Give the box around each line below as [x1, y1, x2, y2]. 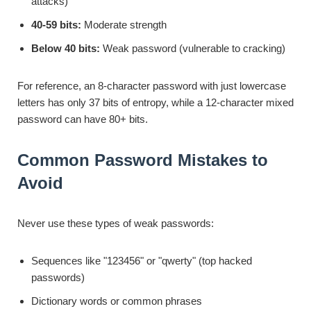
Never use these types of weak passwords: [17, 217, 214, 229]
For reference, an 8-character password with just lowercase [17, 80, 286, 92]
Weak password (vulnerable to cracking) [100, 42, 285, 54]
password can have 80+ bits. [17, 113, 148, 125]
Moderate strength [81, 19, 167, 31]
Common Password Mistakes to [17, 151, 268, 169]
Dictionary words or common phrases [31, 295, 202, 307]
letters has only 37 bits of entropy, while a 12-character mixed [17, 96, 294, 108]
